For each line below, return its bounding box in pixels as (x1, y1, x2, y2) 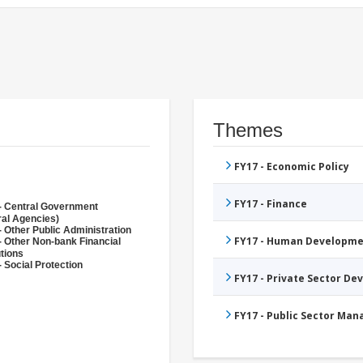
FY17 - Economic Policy (234, 160, 349, 174)
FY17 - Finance (234, 197, 307, 211)
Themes (213, 119, 283, 142)
